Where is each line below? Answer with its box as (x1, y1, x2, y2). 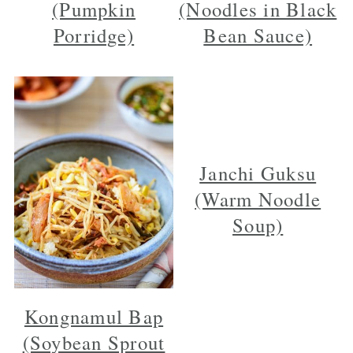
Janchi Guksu (199, 159, 317, 186)
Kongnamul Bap (24, 303, 164, 330)
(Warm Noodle (195, 185, 321, 212)
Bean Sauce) (203, 21, 313, 48)
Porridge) (53, 21, 135, 48)
